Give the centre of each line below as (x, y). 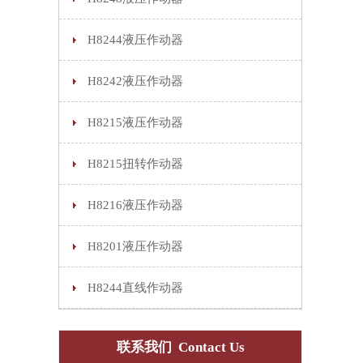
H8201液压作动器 (135, 246)
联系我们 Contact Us (180, 347)
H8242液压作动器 (135, 81)
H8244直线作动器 (135, 288)
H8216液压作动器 (135, 205)
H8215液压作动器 (135, 122)
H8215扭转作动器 (135, 164)
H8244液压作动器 (135, 40)
